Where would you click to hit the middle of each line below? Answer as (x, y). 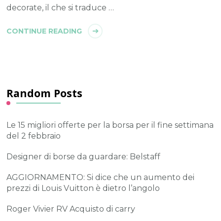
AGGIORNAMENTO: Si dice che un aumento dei (101, 177)
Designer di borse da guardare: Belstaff (84, 156)
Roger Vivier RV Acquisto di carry (71, 209)
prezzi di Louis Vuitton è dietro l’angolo (83, 188)
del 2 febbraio (34, 136)
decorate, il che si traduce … (60, 7)
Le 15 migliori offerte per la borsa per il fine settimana (110, 125)
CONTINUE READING (44, 31)
